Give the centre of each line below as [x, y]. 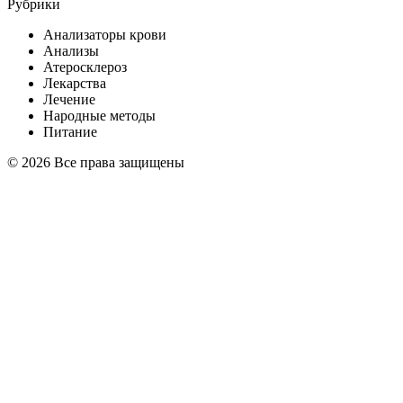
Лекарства [75, 84]
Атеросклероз [85, 67]
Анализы [71, 51]
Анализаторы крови [105, 35]
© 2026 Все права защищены [96, 163]
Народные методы [99, 116]
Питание [70, 132]
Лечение [69, 100]
